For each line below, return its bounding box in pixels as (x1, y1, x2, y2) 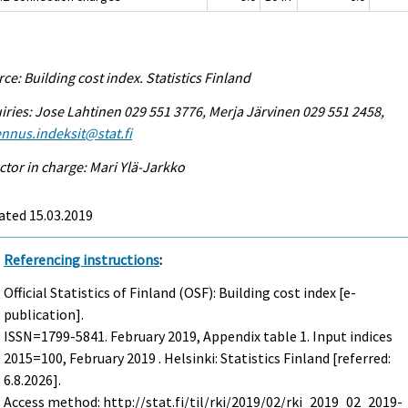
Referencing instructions (4, 250, 160, 269)
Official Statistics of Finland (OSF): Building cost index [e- (4, 283, 357, 302)
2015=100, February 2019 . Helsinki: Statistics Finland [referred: (4, 349, 392, 368)
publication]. (4, 305, 85, 324)
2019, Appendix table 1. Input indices (165, 327, 393, 346)
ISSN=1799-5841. (4, 327, 111, 346)
